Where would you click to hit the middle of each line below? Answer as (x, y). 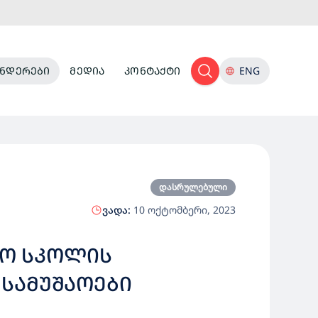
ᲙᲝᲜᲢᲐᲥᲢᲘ (153, 70)
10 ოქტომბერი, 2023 (183, 210)
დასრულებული (193, 187)
